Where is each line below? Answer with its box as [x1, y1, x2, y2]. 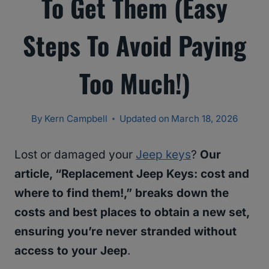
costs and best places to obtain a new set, [14, 205, 249, 220]
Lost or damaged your [14, 148, 136, 162]
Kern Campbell [44, 113, 107, 125]
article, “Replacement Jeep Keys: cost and [14, 167, 249, 181]
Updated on [119, 113, 169, 125]
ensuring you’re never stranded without [14, 225, 237, 239]
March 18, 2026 [171, 113, 238, 125]
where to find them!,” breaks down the [14, 186, 229, 201]
